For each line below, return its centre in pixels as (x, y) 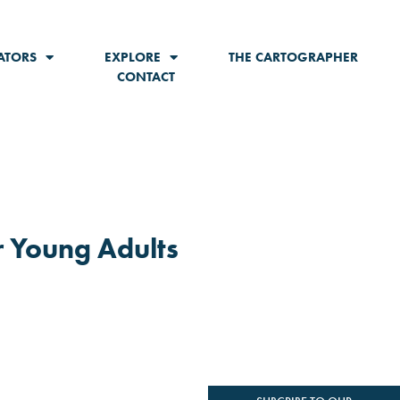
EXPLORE (132, 57)
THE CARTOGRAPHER (293, 57)
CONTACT (146, 77)
